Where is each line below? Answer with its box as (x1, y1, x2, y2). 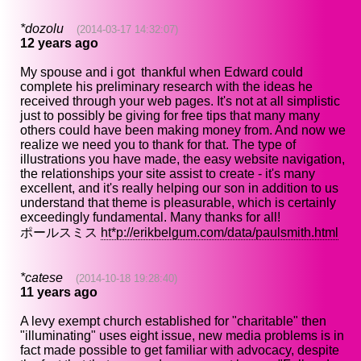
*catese (20, 271, 63, 285)
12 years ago (20, 36, 98, 51)
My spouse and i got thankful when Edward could (20, 65, 303, 80)
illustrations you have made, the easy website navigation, (20, 152, 345, 167)
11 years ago (20, 285, 98, 300)
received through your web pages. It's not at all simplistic (20, 94, 340, 109)
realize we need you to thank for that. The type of (20, 138, 296, 152)
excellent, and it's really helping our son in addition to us (20, 181, 338, 196)
